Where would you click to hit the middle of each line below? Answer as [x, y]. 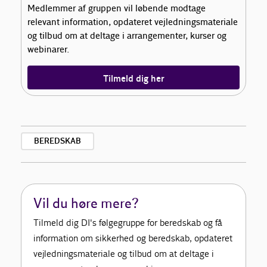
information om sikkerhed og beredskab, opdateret [133, 238]
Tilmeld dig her [133, 79]
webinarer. [49, 50]
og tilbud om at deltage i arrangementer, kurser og [127, 36]
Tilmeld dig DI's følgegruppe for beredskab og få [128, 223]
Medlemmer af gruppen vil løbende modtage [117, 9]
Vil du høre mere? [86, 204]
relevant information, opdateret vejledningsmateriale [133, 23]
